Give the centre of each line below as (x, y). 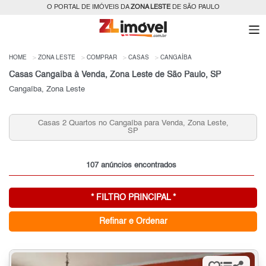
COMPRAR (102, 57)
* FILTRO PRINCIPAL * (133, 197)
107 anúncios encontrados (132, 165)
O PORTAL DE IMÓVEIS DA (88, 7)
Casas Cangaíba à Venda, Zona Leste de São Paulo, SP (115, 75)
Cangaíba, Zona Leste (47, 89)
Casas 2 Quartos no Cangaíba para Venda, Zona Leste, (116, 123)
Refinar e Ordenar (133, 221)
